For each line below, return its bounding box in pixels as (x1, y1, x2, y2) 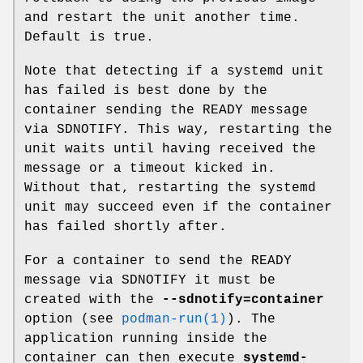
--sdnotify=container (162, 293, 324, 308)
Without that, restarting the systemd (24, 181, 316, 196)
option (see (24, 312, 122, 327)
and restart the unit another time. (24, 11, 300, 26)
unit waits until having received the (24, 142, 316, 157)
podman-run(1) (122, 312, 227, 327)
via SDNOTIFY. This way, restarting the (24, 122, 332, 138)
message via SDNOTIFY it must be (24, 273, 275, 288)
